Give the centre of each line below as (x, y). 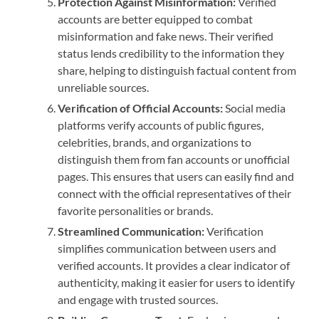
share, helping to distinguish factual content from (177, 70)
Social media (255, 108)
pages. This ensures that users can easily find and (176, 177)
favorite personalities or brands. (136, 211)
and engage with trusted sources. (138, 300)
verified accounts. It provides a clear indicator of (174, 266)
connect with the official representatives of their (175, 194)
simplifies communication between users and (167, 249)
